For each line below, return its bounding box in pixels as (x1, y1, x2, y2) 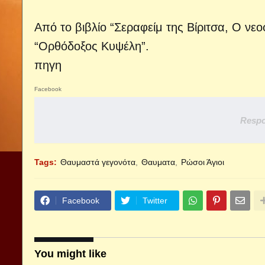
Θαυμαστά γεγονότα (60, 157, 135, 167)
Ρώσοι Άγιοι (181, 157, 224, 167)
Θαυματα (141, 157, 175, 167)
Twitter (143, 196, 167, 205)
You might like (34, 248, 106, 260)
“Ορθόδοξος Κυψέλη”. (34, 40, 149, 53)
